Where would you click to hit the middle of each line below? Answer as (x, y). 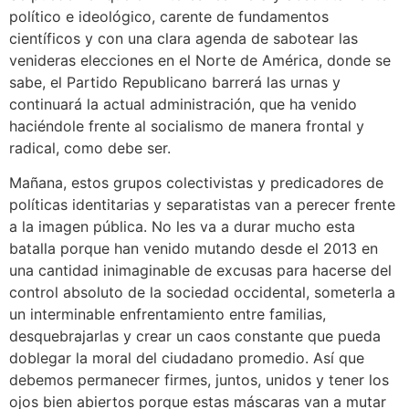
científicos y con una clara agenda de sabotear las (184, 38)
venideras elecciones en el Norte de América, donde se (200, 60)
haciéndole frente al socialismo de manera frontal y (187, 126)
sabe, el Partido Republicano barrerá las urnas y (175, 82)
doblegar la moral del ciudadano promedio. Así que (187, 358)
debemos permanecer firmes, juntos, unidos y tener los (199, 380)
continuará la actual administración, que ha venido (183, 104)
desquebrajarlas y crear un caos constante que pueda (195, 336)
